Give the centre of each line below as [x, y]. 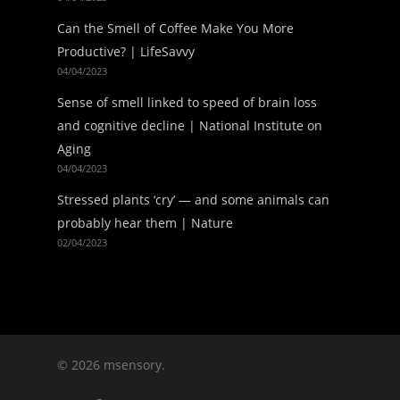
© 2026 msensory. [111, 365]
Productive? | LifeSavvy [126, 51]
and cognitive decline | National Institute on [190, 125]
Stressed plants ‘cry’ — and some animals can [193, 200]
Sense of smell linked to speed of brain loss [187, 102]
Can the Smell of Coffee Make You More [175, 28]
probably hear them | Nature [145, 223]
